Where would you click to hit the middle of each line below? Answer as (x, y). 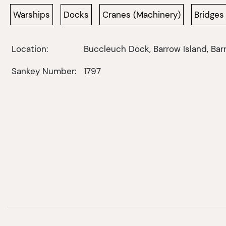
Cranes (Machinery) (142, 14)
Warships (32, 14)
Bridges (209, 14)
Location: (30, 49)
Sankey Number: (44, 71)
